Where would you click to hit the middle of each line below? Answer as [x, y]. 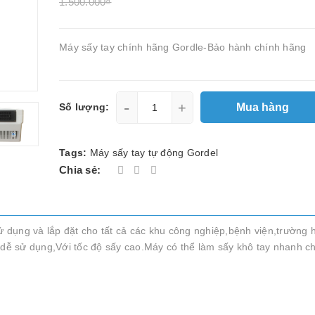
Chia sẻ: [80, 170]
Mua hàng [264, 107]
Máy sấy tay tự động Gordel [154, 153]
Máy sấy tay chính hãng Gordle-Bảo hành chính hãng [183, 47]
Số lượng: [84, 107]
